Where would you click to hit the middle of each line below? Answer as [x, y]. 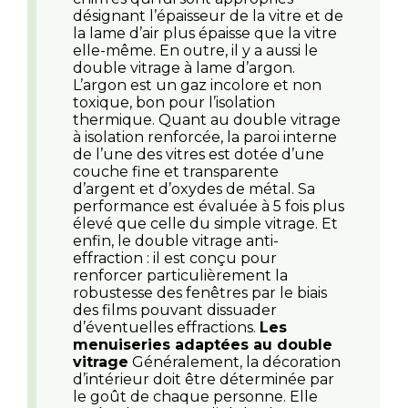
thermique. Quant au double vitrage [207, 119]
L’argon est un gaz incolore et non [197, 85]
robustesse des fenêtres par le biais [200, 292]
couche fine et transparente [176, 171]
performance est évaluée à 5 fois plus [209, 206]
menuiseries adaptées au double [203, 344]
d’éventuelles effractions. [166, 327]
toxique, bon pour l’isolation [174, 102]
